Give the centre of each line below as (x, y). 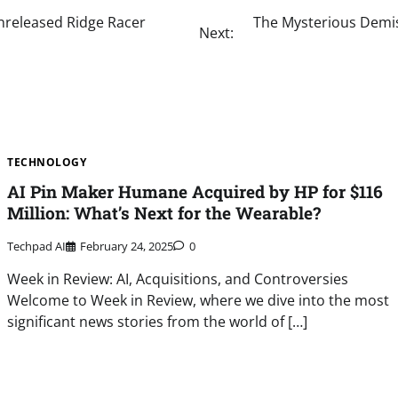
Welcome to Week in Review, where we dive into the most (199, 301)
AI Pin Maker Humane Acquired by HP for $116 (195, 192)
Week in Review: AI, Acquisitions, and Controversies (178, 279)
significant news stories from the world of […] (158, 322)
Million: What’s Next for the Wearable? (164, 213)
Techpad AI (37, 247)
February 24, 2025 (127, 247)
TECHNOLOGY (47, 162)
